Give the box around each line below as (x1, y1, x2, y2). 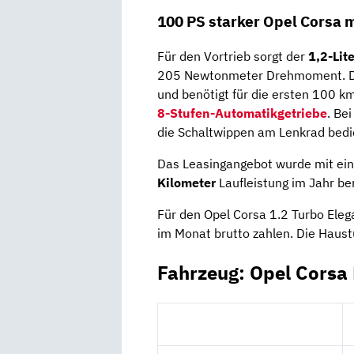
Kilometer (157, 175, 216, 191)
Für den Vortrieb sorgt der (157, 48, 308, 65)
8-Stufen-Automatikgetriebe (157, 105, 327, 122)
